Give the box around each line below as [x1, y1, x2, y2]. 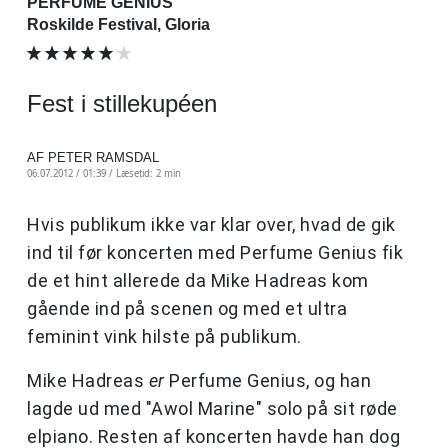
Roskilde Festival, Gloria [27, 16, 210, 34]
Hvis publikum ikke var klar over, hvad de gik [27, 214, 396, 236]
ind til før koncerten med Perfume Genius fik [27, 242, 403, 264]
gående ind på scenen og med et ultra [27, 298, 347, 320]
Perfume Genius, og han [164, 370, 371, 392]
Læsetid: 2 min [116, 167, 181, 181]
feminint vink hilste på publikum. [27, 326, 302, 348]
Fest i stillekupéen [27, 90, 217, 118]
